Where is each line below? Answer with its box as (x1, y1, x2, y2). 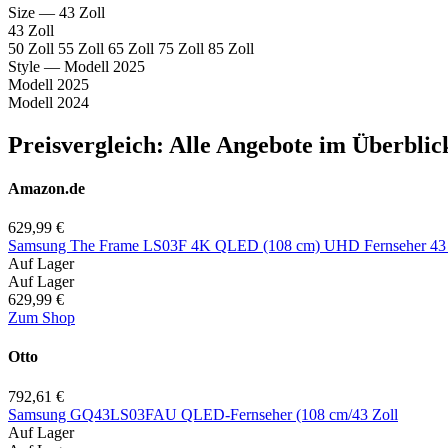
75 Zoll (158, 39, 208, 57)
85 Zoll (208, 39, 254, 57)
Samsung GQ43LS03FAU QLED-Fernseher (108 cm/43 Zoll (8, 405, 398, 423)
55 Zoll (58, 39, 108, 57)
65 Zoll (108, 39, 158, 57)
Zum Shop (8, 309, 75, 327)
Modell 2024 (8, 93, 89, 111)
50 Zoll (8, 39, 58, 57)
